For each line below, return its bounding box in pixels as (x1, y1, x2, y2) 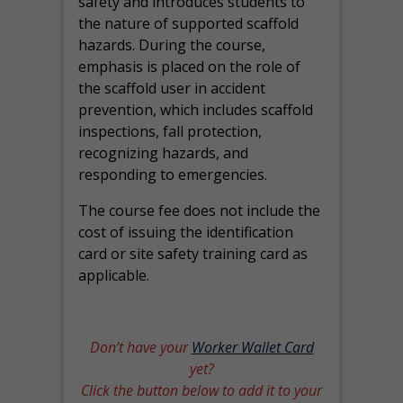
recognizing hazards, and (78, 143, 249, 163)
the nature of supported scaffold (78, 13, 300, 33)
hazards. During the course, (78, 35, 266, 55)
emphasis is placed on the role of (78, 57, 301, 76)
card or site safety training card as (78, 244, 309, 264)
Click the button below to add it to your (81, 381, 322, 400)
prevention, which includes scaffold (78, 100, 314, 120)
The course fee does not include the (78, 201, 321, 220)
